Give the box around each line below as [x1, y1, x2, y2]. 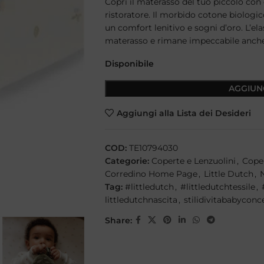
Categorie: [104, 156, 149, 166]
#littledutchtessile [180, 181, 255, 192]
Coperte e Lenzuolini [151, 156, 236, 166]
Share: [104, 214, 132, 226]
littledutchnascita [104, 194, 177, 205]
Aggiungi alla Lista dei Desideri [116, 107, 251, 118]
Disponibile [104, 58, 154, 69]
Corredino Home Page [104, 169, 197, 179]
